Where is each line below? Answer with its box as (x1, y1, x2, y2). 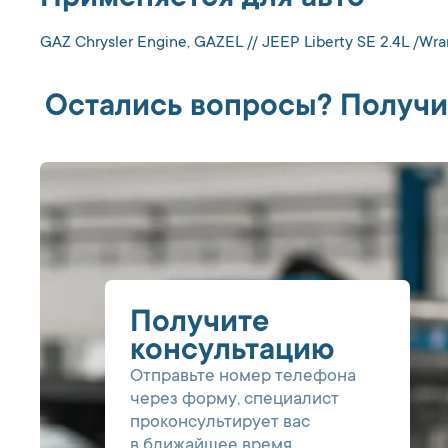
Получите (130, 307, 269, 341)
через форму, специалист (130, 390, 339, 410)
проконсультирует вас (130, 413, 310, 433)
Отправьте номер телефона (130, 367, 356, 387)
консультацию (130, 335, 334, 369)
